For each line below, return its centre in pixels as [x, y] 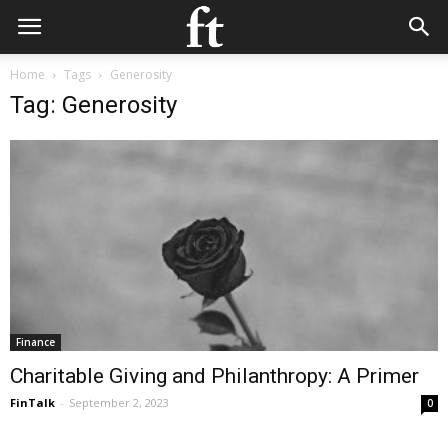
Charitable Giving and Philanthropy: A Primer [214, 376]
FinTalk [32, 403]
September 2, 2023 [119, 403]
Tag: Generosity [93, 105]
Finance [35, 342]
